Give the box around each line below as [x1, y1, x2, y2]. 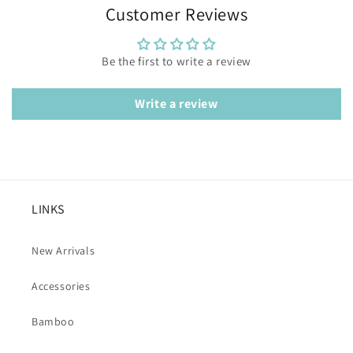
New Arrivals [32, 243, 95, 258]
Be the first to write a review [102, 54, 251, 69]
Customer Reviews [105, 2, 248, 26]
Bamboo [32, 314, 75, 329]
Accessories [32, 279, 91, 294]
